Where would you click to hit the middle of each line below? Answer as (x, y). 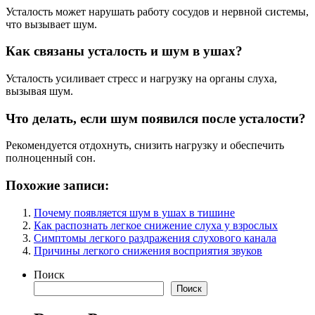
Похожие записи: (57, 186)
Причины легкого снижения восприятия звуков (148, 250)
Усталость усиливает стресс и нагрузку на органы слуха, (141, 78)
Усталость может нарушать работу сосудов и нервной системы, (157, 11)
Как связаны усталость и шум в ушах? (124, 51)
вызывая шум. (39, 91)
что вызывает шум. (51, 24)
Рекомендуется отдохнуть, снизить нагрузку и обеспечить (145, 146)
